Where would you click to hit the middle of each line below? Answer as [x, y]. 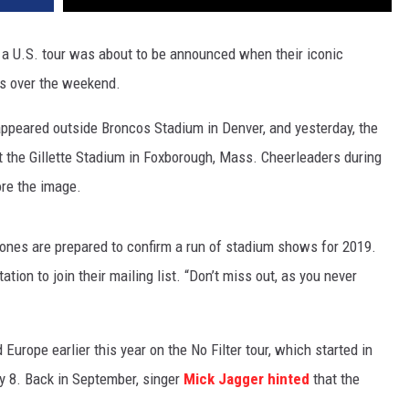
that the [335, 379]
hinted [288, 379]
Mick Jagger [224, 379]
